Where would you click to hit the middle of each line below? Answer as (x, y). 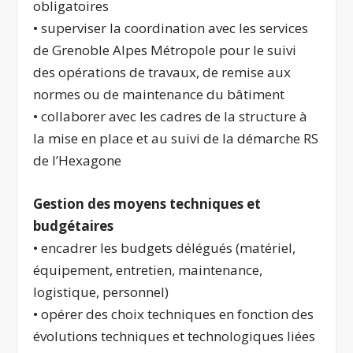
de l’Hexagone (78, 161)
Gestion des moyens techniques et (147, 204)
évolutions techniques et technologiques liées (175, 336)
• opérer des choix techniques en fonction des (174, 314)
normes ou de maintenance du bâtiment (159, 95)
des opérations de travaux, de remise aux (162, 72)
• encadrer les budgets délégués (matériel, (165, 248)
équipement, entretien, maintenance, (148, 270)
